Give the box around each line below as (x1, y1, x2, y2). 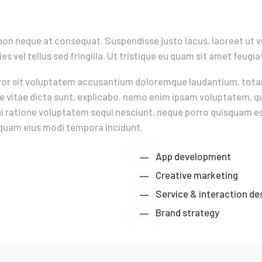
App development (156, 150, 232, 162)
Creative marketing (156, 168, 239, 181)
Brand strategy (156, 206, 220, 218)
